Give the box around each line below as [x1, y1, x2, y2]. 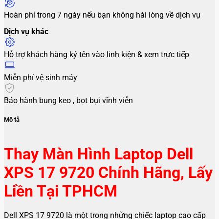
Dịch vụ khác [4, 26, 48, 36]
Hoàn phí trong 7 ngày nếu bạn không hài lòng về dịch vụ [4, 10, 200, 20]
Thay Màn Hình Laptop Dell [4, 144, 193, 163]
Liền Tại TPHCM [4, 181, 117, 200]
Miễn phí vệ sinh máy [4, 72, 77, 82]
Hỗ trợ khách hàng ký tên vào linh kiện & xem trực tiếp [4, 49, 189, 59]
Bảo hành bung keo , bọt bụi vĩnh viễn [4, 95, 133, 105]
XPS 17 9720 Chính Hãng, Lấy [4, 163, 213, 182]
